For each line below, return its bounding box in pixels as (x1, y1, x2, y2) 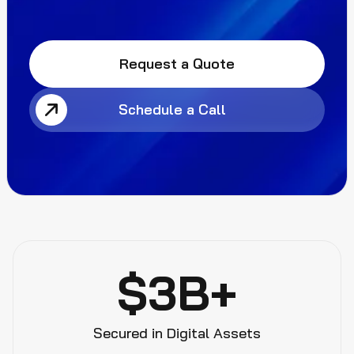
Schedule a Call (119, 100, 226, 119)
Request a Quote (119, 55, 235, 73)
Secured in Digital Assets (93, 324, 261, 342)
